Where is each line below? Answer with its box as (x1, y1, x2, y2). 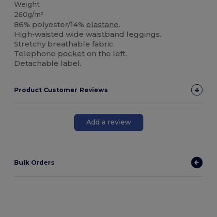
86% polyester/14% (14, 19, 87, 29)
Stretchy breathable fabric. (14, 39, 115, 48)
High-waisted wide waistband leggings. (14, 29, 162, 39)
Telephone (14, 48, 58, 58)
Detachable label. (14, 58, 82, 68)
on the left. (85, 48, 127, 58)
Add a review (86, 118, 131, 127)
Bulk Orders (14, 158, 55, 166)
